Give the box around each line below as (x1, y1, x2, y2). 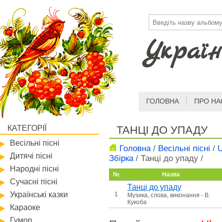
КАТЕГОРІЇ (7, 124, 47, 132)
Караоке (10, 203, 40, 212)
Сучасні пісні (10, 177, 57, 186)
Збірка (109, 154, 133, 163)
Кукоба (127, 199, 147, 206)
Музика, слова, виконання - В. (127, 192, 210, 199)
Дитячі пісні (10, 152, 53, 160)
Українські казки (10, 190, 68, 199)
